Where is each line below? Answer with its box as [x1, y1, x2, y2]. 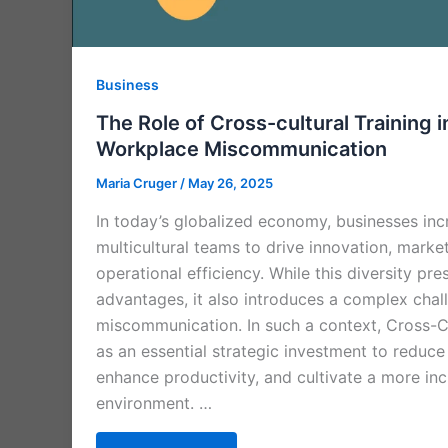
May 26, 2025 [188, 175, 273, 192]
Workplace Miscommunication [96, 137, 387, 162]
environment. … [96, 392, 212, 413]
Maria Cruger [96, 175, 180, 192]
